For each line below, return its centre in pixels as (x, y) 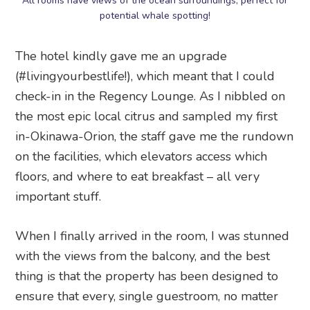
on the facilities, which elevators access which (142, 156)
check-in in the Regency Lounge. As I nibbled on (151, 96)
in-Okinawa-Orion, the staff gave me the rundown (155, 136)
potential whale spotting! (155, 15)
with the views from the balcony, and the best (143, 256)
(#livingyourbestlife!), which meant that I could (145, 76)
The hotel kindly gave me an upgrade (121, 56)
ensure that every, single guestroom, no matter (147, 296)
